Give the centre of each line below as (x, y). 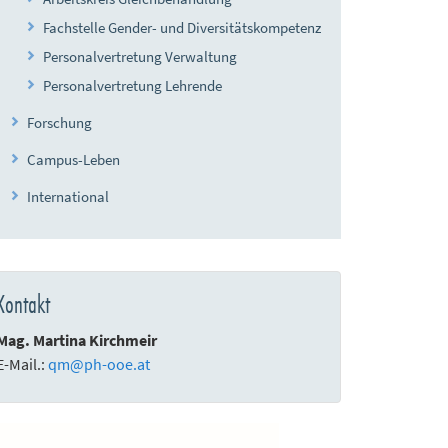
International (68, 196)
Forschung (60, 122)
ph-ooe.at (117, 364)
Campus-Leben (74, 159)
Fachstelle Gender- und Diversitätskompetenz (182, 27)
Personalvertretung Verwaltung (140, 56)
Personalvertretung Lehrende (133, 85)
